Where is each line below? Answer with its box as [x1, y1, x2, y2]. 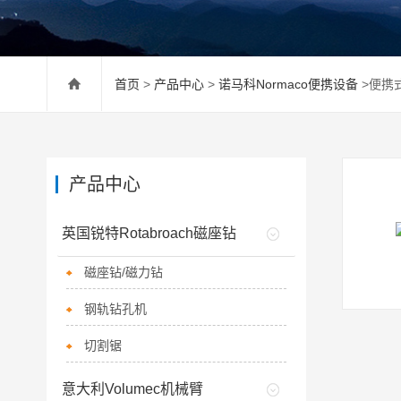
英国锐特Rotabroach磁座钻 [61, 226, 236, 241]
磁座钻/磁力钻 [83, 265, 163, 279]
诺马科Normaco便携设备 [218, 77, 358, 91]
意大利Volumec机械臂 [61, 381, 203, 397]
